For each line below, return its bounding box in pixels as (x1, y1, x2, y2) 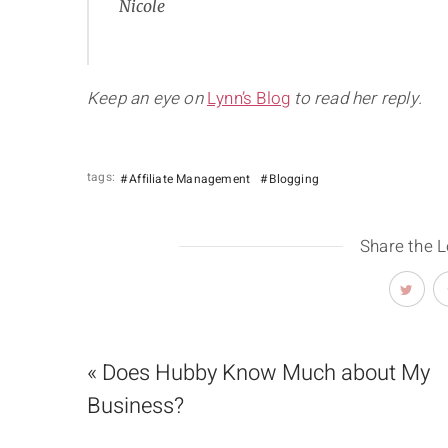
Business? (87, 390, 184, 423)
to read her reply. (290, 86, 423, 112)
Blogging (269, 170, 320, 189)
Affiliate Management (129, 170, 251, 189)
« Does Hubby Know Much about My (87, 357, 430, 390)
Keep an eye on (87, 86, 207, 112)
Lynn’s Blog (207, 86, 291, 112)
